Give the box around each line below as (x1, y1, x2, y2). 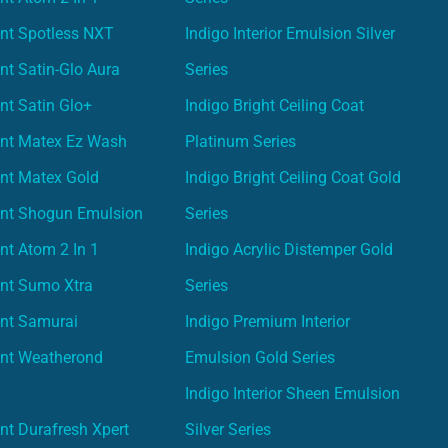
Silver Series (185, 419, 272, 439)
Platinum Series (185, 131, 297, 151)
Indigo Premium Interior (185, 311, 351, 331)
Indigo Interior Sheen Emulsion (185, 383, 401, 403)
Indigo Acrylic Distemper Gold (185, 239, 394, 259)
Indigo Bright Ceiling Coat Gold (185, 167, 402, 187)
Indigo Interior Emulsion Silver (185, 23, 396, 43)
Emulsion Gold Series (185, 347, 336, 367)
